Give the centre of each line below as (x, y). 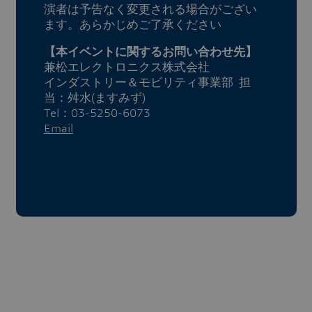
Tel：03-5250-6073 (97, 113)
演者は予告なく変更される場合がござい (150, 9)
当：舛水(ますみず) (94, 98)
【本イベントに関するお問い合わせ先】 (150, 52)
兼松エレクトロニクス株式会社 (132, 67)
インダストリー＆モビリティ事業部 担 (147, 83)
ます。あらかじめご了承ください (132, 25)
